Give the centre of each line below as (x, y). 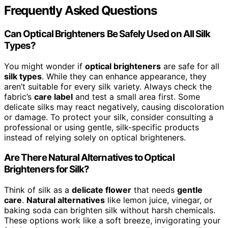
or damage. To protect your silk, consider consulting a (109, 117)
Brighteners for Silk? (47, 169)
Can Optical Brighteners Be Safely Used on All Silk (107, 34)
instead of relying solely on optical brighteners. (95, 137)
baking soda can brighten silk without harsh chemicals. (110, 210)
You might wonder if (45, 66)
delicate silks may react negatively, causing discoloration (114, 107)
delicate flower (102, 190)
